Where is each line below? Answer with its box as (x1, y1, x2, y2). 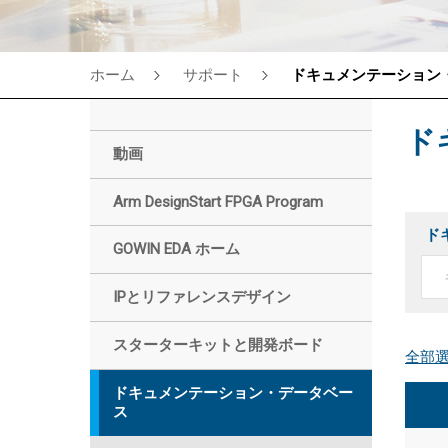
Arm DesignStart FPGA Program (113, 193, 323, 211)
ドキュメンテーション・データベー (113, 384, 353, 402)
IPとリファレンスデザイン (113, 288, 291, 306)
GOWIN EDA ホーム (113, 240, 240, 258)
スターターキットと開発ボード (113, 336, 323, 354)
